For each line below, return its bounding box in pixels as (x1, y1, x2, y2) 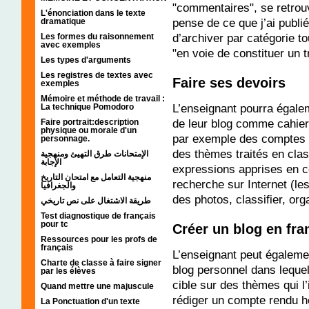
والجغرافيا (41, 180, 76, 190)
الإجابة (41, 157, 61, 167)
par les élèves (41, 266, 96, 276)
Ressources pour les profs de (41, 234, 157, 244)
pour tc (41, 219, 68, 229)
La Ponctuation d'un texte (41, 296, 140, 306)
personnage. (41, 133, 90, 143)
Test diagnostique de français (41, 210, 156, 221)
